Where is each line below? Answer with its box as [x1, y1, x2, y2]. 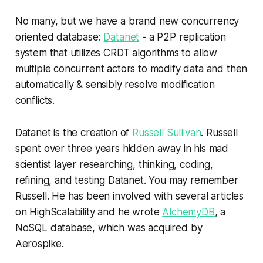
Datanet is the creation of [15, 127, 133, 139]
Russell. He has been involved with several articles [15, 190, 244, 203]
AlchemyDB [162, 206, 215, 218]
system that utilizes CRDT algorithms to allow [15, 47, 218, 59]
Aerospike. [15, 238, 65, 250]
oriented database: [15, 31, 104, 43]
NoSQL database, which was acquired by [15, 222, 203, 234]
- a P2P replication [139, 31, 226, 43]
